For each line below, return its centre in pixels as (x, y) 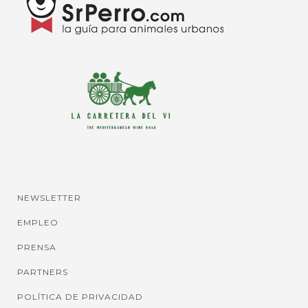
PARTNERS (43, 272)
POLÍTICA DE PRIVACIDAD (80, 297)
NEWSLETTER (49, 198)
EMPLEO (38, 223)
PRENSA (37, 247)
